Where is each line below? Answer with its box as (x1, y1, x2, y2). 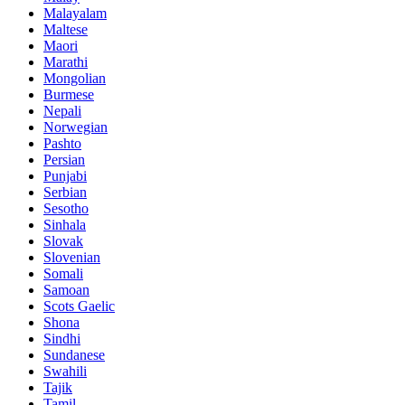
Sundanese (43, 347, 105, 363)
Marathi (43, 54, 88, 71)
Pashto (43, 136, 81, 152)
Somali (43, 266, 83, 282)
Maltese (43, 22, 88, 38)
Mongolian (43, 71, 106, 87)
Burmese (43, 87, 94, 103)
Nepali (43, 103, 81, 119)
